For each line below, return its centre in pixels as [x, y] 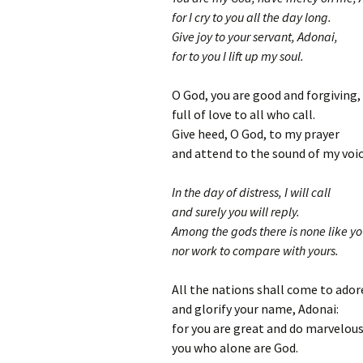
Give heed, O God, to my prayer [256, 134]
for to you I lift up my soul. [238, 56]
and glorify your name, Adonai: [255, 309]
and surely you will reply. [236, 211]
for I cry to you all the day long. [252, 17]
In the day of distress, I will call [251, 192]
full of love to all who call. [243, 114]
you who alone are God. [235, 348]
